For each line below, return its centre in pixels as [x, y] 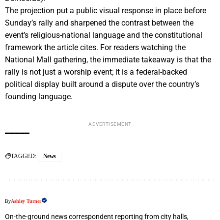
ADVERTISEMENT [110, 124]
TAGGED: [24, 156]
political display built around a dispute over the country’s [102, 84]
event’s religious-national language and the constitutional [104, 35]
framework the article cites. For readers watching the [95, 48]
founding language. [39, 97]
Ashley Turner [26, 201]
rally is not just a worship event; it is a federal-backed [96, 72]
